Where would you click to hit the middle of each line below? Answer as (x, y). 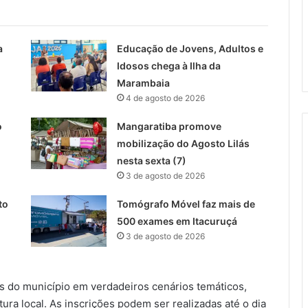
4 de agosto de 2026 (165, 98)
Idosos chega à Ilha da (168, 65)
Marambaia (143, 82)
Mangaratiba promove (169, 126)
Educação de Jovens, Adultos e (190, 48)
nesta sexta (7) (151, 160)
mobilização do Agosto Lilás (183, 143)
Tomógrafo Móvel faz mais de (186, 203)
